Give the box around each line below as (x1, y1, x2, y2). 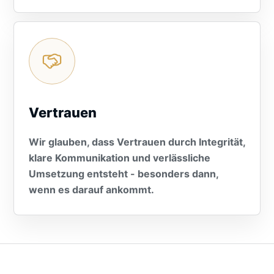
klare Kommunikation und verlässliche (29, 152, 210, 164)
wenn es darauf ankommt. (29, 183, 154, 196)
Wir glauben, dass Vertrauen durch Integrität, (29, 136, 245, 148)
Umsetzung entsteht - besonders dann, (29, 168, 218, 180)
